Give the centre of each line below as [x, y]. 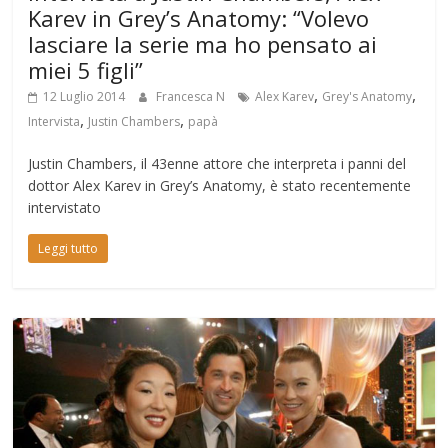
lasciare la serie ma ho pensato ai [203, 43]
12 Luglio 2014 [84, 96]
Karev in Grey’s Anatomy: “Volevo [199, 17]
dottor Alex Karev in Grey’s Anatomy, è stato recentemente [220, 185]
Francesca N [192, 96]
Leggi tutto [68, 248]
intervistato [65, 207]
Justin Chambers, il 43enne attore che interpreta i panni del [217, 163]
